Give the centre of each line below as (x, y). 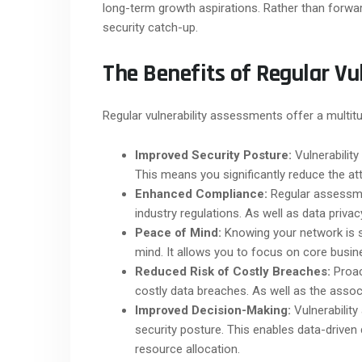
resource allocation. (187, 349)
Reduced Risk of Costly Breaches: (233, 271)
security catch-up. (150, 27)
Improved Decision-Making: (213, 310)
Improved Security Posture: (213, 155)
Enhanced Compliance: (201, 194)
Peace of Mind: (178, 232)
